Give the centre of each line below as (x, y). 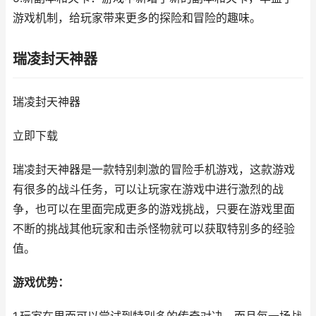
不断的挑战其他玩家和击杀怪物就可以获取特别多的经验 (154, 229)
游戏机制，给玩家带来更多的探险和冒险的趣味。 (137, 18)
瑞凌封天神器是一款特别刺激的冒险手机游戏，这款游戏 (154, 170)
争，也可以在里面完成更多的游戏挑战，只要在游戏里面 (154, 209)
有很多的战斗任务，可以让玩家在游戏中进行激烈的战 (148, 189)
